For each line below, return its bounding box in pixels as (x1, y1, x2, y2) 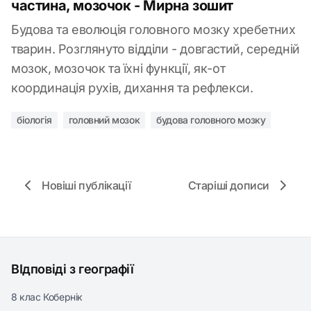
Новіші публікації (42, 178, 131, 192)
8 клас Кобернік (11, 291, 83, 303)
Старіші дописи (187, 178, 269, 192)
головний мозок (68, 114, 140, 126)
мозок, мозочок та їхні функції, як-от (11, 61, 226, 76)
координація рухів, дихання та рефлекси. (11, 81, 253, 95)
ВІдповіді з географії (11, 262, 134, 276)
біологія (17, 114, 52, 126)
